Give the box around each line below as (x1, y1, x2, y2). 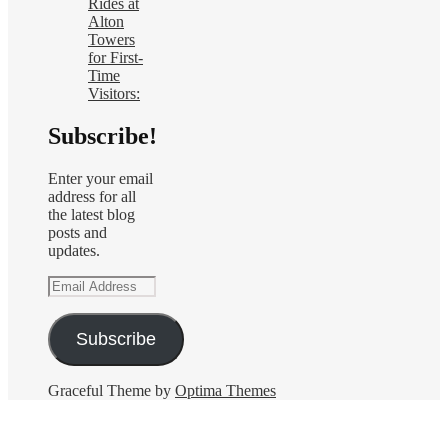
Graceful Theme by (48, 381, 175, 399)
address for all (48, 187, 136, 205)
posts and (48, 223, 107, 241)
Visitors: (88, 84, 140, 102)
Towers (88, 30, 135, 48)
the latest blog (48, 205, 135, 223)
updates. (48, 241, 100, 259)
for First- (88, 48, 143, 66)
